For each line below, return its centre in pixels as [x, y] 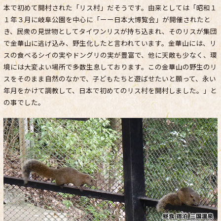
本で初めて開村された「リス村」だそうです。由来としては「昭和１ [110, 8]
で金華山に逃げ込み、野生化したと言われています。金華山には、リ [110, 43]
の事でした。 [24, 102]
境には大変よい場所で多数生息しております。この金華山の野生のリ [110, 67]
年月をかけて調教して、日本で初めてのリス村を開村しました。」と [110, 91]
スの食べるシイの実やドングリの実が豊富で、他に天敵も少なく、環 [110, 55]
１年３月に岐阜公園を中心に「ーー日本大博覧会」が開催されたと [107, 19]
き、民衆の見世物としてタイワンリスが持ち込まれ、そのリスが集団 [110, 31]
